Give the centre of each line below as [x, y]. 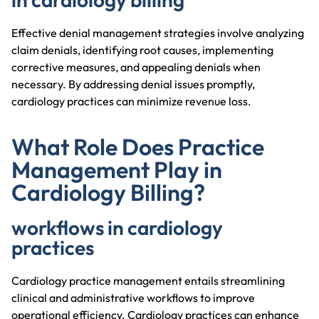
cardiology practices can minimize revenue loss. [131, 101]
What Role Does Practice [138, 146]
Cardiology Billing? [108, 192]
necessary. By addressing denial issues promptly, [133, 84]
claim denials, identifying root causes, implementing [142, 49]
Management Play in [117, 169]
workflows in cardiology [117, 227]
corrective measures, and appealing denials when [136, 67]
